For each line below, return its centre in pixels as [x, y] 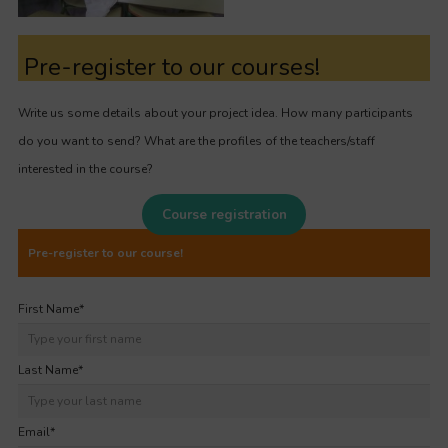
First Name [48, 308]
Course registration [224, 214]
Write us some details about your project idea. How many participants [215, 112]
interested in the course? [85, 168]
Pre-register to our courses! [169, 66]
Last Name [48, 370]
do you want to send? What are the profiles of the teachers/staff [196, 140]
